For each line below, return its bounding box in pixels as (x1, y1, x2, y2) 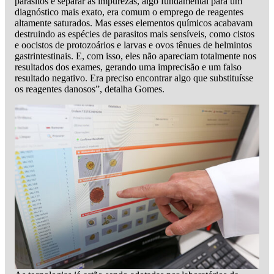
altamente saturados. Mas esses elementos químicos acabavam (15, 17, 253, 28)
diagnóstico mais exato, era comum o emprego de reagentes (15, 6, 243, 17)
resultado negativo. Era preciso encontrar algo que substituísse (15, 72, 253, 83)
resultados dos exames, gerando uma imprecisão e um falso (15, 61, 242, 72)
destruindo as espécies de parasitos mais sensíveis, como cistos (15, 28, 254, 39)
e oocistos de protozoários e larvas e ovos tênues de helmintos (15, 39, 252, 50)
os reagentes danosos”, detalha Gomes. (15, 83, 165, 94)
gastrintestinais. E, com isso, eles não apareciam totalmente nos (15, 50, 256, 61)
